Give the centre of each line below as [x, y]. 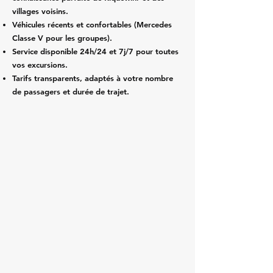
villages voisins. [40, 11]
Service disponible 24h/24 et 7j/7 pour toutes [95, 51]
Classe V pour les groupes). [62, 38]
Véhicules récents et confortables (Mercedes [92, 24]
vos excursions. [40, 65]
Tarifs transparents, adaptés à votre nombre [93, 78]
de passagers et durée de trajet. [71, 91]
